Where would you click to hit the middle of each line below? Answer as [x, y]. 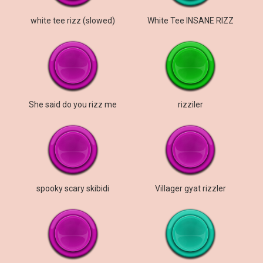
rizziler [190, 104]
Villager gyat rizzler [190, 188]
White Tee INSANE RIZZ [190, 21]
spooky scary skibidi [73, 188]
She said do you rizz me [73, 104]
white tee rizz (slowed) [73, 21]
